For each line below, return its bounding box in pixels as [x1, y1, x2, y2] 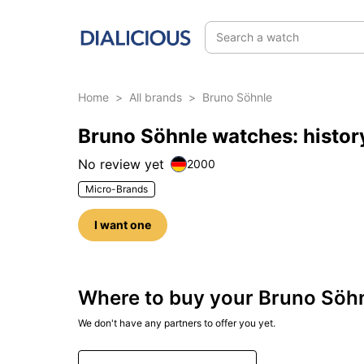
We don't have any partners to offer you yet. [78, 317, 275, 329]
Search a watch [216, 30, 299, 44]
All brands [129, 90, 182, 104]
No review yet [78, 156, 164, 172]
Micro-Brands [85, 183, 148, 195]
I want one [94, 218, 151, 232]
